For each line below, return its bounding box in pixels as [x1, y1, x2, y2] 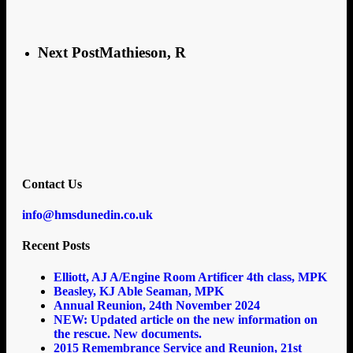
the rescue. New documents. [54, 326, 202, 340]
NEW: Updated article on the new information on [54, 312, 318, 326]
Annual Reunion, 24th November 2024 [54, 298, 260, 312]
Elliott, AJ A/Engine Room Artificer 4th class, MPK [54, 269, 327, 284]
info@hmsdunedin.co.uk [22, 208, 153, 222]
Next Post [38, 43, 99, 61]
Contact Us [22, 176, 82, 191]
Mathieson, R [99, 43, 186, 61]
